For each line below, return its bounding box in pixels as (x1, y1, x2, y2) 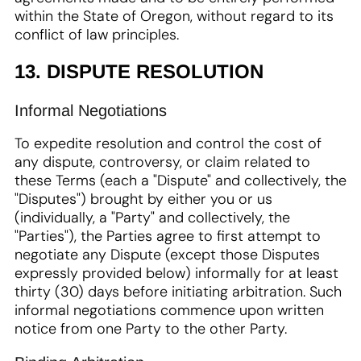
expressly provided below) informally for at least (15, 263, 338, 283)
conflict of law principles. (15, 25, 179, 44)
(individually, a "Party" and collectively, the (15, 208, 290, 227)
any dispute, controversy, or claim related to (15, 152, 310, 172)
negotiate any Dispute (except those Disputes (15, 245, 320, 264)
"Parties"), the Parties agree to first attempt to (15, 226, 321, 246)
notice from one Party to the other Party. (15, 319, 287, 338)
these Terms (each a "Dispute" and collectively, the (15, 171, 346, 190)
